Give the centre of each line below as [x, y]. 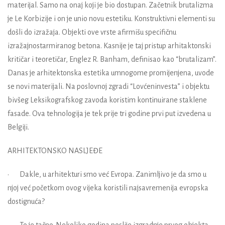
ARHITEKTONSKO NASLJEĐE [55, 150]
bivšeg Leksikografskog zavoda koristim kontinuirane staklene [107, 100]
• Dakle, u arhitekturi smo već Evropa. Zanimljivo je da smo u [107, 174]
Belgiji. [18, 127]
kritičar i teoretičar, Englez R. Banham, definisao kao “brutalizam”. [112, 59]
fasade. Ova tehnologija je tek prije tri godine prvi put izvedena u [109, 113]
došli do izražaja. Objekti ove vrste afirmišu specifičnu [92, 32]
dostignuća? [26, 201]
